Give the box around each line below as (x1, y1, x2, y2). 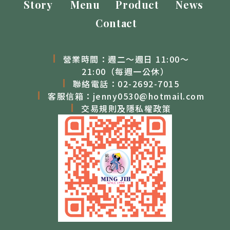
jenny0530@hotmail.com (92, 89, 204, 102)
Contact (95, 15, 137, 30)
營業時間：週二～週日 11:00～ (63, 52, 189, 65)
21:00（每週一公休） (82, 65, 169, 78)
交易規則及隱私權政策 (81, 102, 171, 114)
